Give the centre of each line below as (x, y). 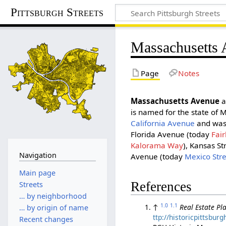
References (161, 187)
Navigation (38, 155)
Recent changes (46, 219)
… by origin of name (53, 208)
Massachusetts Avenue (175, 101)
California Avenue (163, 123)
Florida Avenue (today (171, 134)
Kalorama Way (157, 145)
